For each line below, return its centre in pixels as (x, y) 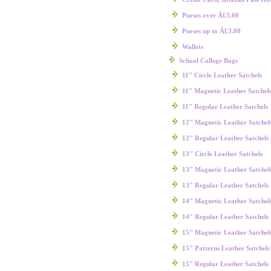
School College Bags (208, 60)
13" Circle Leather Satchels (222, 153)
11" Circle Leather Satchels (222, 75)
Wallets (192, 46)
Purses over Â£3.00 (210, 15)
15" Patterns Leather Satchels (226, 248)
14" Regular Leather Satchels (225, 216)
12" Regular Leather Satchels (225, 138)
